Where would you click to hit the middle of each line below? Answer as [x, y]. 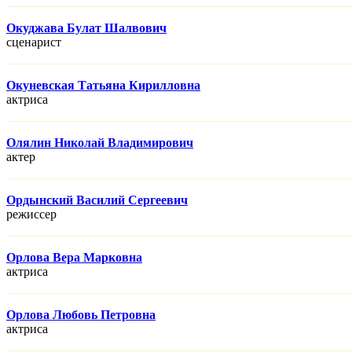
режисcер [31, 214]
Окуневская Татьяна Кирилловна [103, 86]
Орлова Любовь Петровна [81, 315]
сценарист [34, 42]
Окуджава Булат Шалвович [86, 28]
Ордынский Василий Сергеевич [97, 200]
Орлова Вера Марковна [74, 258]
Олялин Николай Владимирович [100, 143]
